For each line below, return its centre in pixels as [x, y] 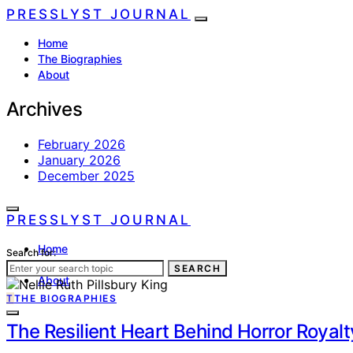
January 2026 [79, 160]
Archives [45, 109]
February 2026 [82, 144]
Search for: [31, 252]
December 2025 [86, 175]
